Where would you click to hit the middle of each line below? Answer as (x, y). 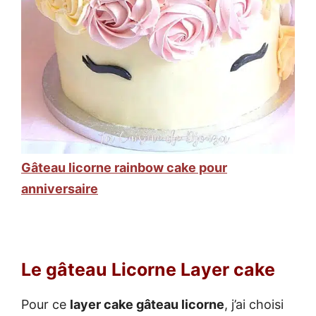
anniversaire (60, 188)
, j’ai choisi (254, 304)
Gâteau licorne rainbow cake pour (124, 167)
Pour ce (45, 304)
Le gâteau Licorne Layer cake (148, 269)
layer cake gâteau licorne (147, 304)
